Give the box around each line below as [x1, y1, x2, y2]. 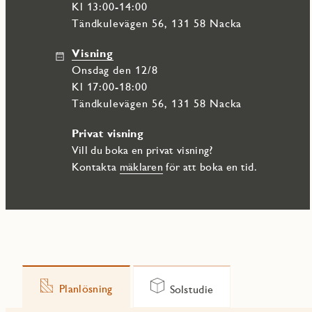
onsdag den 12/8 [81, 63, 159, 77]
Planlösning [59, 282, 113, 296]
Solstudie [169, 282, 214, 296]
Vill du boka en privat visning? [71, 143, 213, 157]
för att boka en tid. [163, 160, 257, 174]
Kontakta [71, 160, 120, 174]
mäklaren [119, 160, 164, 174]
